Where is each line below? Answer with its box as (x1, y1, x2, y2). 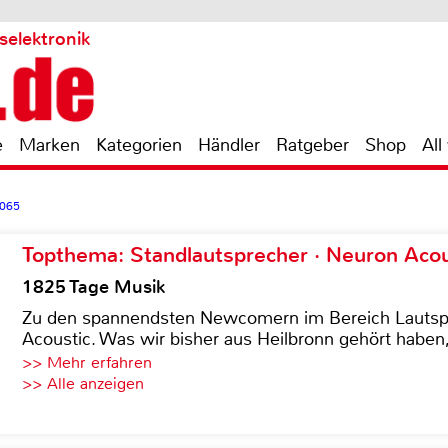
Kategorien (96, 133, 182, 157)
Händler (198, 133, 260, 157)
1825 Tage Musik (22, 275, 165, 299)
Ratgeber (276, 133, 349, 157)
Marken (19, 133, 80, 157)
